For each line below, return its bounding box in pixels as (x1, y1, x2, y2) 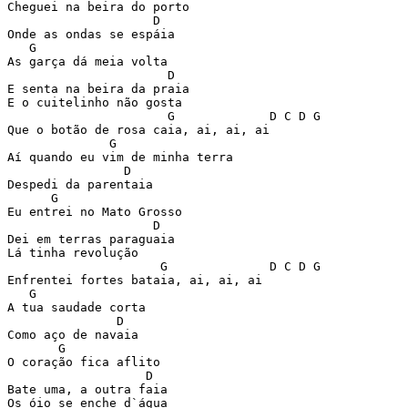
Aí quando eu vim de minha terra (7, 150, 233, 164)
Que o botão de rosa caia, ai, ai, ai (7, 123, 270, 137)
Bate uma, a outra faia (7, 382, 168, 396)
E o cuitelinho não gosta (7, 96, 182, 109)
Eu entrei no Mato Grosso (7, 205, 182, 219)
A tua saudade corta (7, 301, 146, 314)
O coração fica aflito (7, 355, 160, 369)
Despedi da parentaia (7, 178, 153, 191)
